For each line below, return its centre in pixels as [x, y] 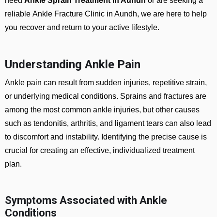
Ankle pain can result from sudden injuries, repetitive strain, [106, 83]
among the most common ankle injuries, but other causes [102, 110]
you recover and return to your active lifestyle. [82, 27]
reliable [19, 14]
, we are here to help [172, 14]
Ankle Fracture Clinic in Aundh [85, 14]
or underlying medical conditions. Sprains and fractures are [106, 96]
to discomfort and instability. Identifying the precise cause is [106, 137]
